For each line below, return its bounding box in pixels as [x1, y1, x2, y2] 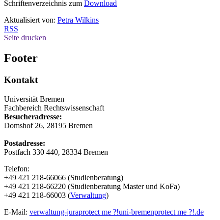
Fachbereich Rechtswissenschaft [4, 104, 104, 112]
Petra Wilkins [57, 15, 99, 24]
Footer [4, 52, 38, 65]
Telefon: [4, 165, 29, 173]
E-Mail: [4, 208, 29, 217]
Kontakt [4, 75, 38, 85]
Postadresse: [4, 139, 49, 148]
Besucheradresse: [4, 112, 62, 121]
